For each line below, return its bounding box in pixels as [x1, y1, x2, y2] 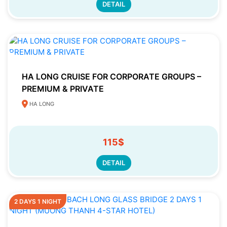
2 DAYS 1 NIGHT [14, 197, 61, 205]
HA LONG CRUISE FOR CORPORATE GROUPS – [22, 71, 201, 82]
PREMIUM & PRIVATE [22, 84, 104, 94]
